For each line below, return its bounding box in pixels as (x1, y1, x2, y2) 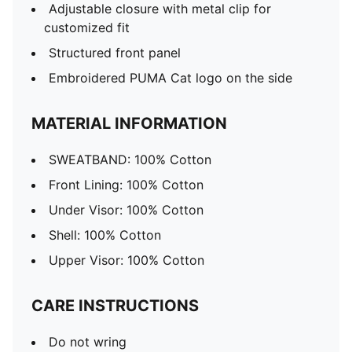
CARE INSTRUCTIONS (31, 296, 199, 315)
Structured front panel (49, 45, 181, 60)
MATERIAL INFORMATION (31, 114, 227, 133)
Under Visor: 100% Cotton (49, 202, 203, 218)
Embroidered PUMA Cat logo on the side (49, 70, 292, 86)
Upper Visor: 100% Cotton (49, 252, 204, 268)
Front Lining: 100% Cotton (49, 177, 203, 192)
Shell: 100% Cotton (49, 227, 161, 243)
